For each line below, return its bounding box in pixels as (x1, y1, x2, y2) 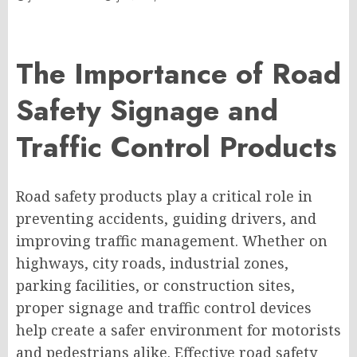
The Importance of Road (16, 53, 341, 96)
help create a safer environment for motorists (16, 320, 341, 340)
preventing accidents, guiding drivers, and (16, 209, 316, 229)
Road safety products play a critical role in (16, 186, 312, 206)
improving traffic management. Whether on (16, 231, 328, 251)
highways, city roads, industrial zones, (16, 253, 288, 273)
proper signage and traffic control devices (16, 298, 312, 318)
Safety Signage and (16, 89, 278, 132)
